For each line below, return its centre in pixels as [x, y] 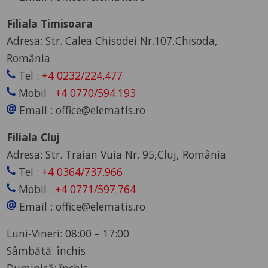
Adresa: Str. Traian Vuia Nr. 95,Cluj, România [117, 154]
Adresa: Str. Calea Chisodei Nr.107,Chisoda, [112, 40]
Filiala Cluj [33, 137]
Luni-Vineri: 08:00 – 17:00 [68, 233]
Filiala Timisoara [50, 23]
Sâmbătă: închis [48, 250]
